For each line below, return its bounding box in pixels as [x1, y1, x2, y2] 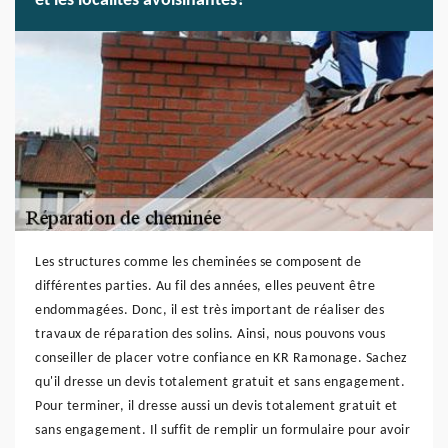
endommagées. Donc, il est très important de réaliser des [35, 303, 384, 318]
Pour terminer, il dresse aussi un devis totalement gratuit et [35, 399, 398, 414]
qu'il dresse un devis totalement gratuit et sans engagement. [35, 375, 405, 390]
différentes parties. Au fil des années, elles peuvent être [35, 279, 375, 294]
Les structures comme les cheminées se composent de [35, 255, 361, 270]
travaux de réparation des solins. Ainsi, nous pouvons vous [35, 327, 385, 342]
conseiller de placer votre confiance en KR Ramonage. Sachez [35, 351, 408, 366]
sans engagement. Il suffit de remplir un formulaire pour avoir [35, 423, 410, 438]
